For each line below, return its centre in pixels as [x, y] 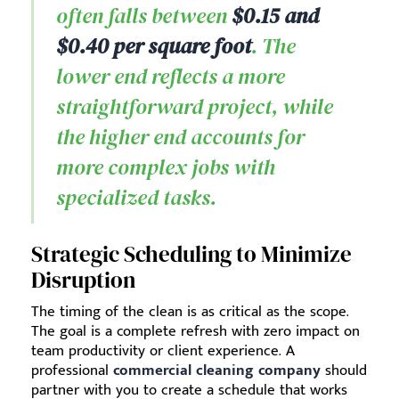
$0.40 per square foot [154, 46]
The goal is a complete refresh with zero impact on [195, 331]
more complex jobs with [166, 167]
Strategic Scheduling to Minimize [191, 254]
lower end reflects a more [171, 76]
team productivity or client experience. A [163, 351]
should [344, 370]
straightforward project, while [195, 106]
